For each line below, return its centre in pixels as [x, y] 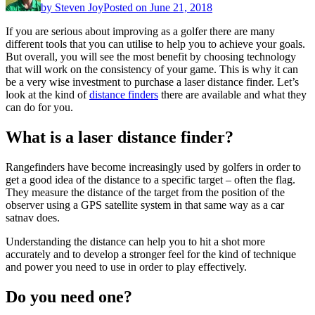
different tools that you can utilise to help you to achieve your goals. [155, 44]
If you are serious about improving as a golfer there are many [140, 31]
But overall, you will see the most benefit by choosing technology [151, 56]
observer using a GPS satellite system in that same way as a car [145, 205]
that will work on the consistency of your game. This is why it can [152, 69]
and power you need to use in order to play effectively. [126, 266]
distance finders [124, 94]
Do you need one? [69, 296]
